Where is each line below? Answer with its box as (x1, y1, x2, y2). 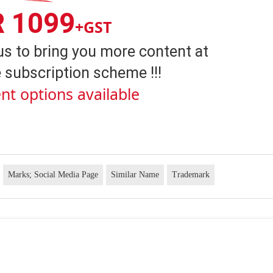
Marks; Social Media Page (8, 169, 99, 179)
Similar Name (111, 169, 160, 179)
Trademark (172, 169, 210, 179)
